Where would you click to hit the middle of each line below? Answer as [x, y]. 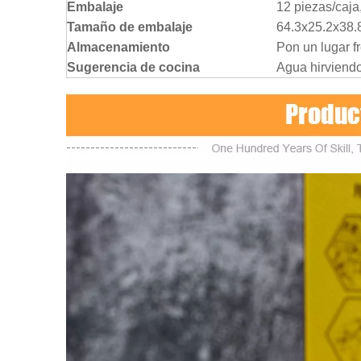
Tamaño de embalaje [130, 27]
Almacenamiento [118, 48]
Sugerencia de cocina [133, 68]
